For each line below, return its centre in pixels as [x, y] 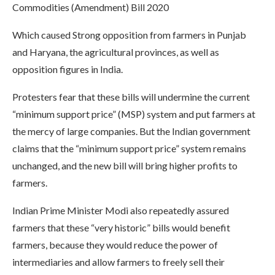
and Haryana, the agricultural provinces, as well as [116, 52]
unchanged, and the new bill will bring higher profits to [125, 165]
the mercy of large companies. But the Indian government [131, 131]
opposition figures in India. [68, 69]
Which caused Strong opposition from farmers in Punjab [129, 34]
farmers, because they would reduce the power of [115, 244]
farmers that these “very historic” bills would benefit [121, 227]
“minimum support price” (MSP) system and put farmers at [134, 114]
